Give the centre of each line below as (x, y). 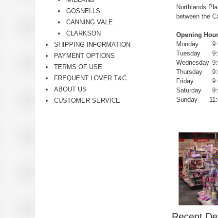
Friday (185, 81)
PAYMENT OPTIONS (84, 56)
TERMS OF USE (78, 67)
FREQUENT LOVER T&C (90, 78)
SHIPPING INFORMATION (92, 45)
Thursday (190, 72)
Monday (188, 44)
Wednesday (193, 63)
